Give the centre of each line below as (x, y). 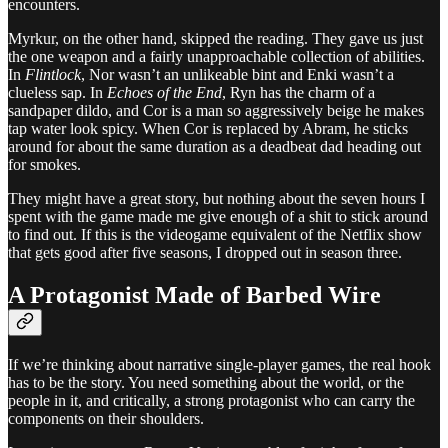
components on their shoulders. (106, 418)
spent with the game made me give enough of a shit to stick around (218, 217)
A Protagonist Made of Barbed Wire (194, 295)
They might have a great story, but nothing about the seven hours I (216, 199)
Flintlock (53, 75)
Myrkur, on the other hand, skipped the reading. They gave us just (215, 39)
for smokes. (44, 165)
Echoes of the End (164, 93)
